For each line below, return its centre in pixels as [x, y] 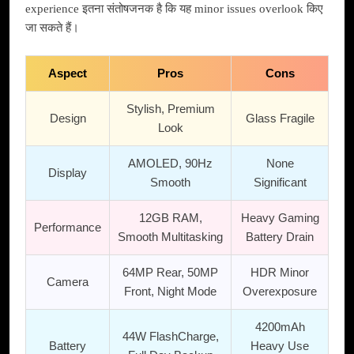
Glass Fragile [280, 118]
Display [68, 172]
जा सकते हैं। [52, 28]
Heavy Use [280, 345]
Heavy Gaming [280, 217]
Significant [280, 182]
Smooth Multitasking [170, 236]
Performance [68, 227]
